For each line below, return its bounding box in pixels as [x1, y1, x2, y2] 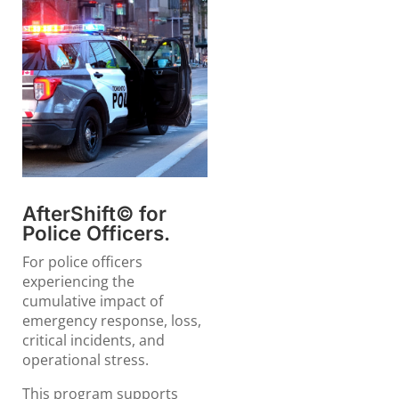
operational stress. [21, 350, 149, 370]
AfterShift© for [21, 201, 167, 226]
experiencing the [21, 272, 134, 292]
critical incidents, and [21, 330, 165, 351]
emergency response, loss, [21, 311, 201, 331]
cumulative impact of [21, 291, 163, 312]
